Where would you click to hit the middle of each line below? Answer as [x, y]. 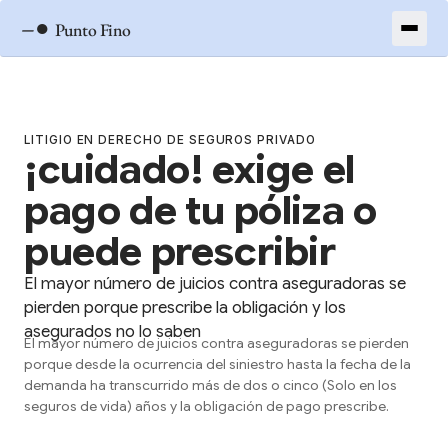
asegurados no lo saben [112, 331]
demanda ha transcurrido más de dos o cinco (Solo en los [210, 385]
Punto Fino [93, 29]
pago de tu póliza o [200, 210]
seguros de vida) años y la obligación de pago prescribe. [206, 406]
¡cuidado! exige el [189, 169]
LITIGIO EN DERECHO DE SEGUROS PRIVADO [170, 140]
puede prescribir [180, 251]
